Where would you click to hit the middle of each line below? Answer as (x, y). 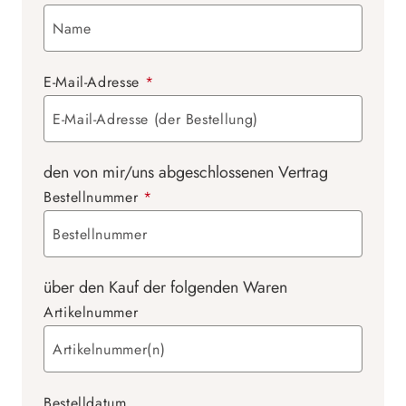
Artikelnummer (91, 312)
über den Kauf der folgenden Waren (165, 287)
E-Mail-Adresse (94, 82)
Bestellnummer (93, 197)
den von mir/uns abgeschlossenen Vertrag (186, 172)
